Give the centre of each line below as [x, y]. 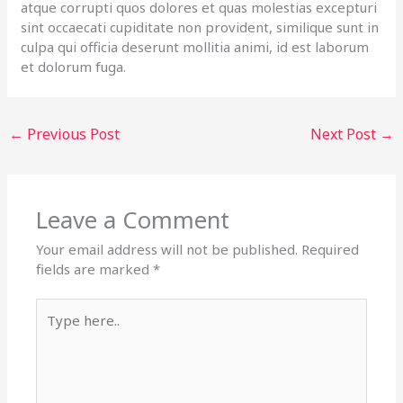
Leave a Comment [133, 219]
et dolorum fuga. [74, 67]
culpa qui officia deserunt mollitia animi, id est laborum [195, 47]
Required [331, 249]
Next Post [345, 134]
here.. [54, 328]
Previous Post [72, 134]
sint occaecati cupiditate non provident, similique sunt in [200, 27]
